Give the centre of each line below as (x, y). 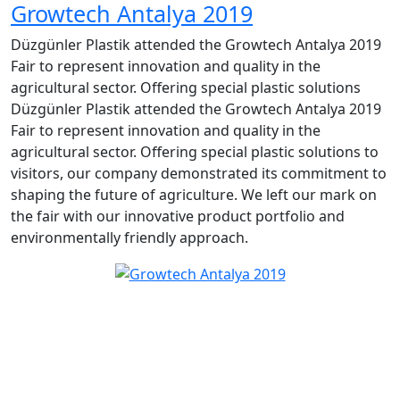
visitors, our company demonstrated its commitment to (199, 173)
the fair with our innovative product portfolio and (178, 216)
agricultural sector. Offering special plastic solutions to (195, 151)
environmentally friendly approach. (129, 237)
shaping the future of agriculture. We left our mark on (194, 194)
